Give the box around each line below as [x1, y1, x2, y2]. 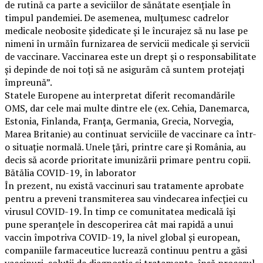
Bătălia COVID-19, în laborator [5, 166, 136, 179]
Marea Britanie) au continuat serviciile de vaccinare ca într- [5, 127, 257, 140]
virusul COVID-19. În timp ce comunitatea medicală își [5, 204, 235, 218]
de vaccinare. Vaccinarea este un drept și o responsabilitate [5, 49, 256, 63]
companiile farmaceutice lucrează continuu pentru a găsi [5, 243, 247, 257]
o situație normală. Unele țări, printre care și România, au [5, 140, 246, 153]
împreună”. [5, 75, 52, 89]
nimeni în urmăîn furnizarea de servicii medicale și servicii [5, 36, 249, 50]
